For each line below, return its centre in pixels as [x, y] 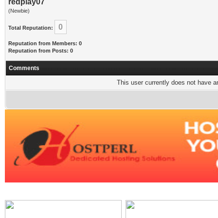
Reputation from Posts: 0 [41, 51]
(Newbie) [19, 11]
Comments [24, 68]
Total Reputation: [31, 28]
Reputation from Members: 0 [45, 43]
